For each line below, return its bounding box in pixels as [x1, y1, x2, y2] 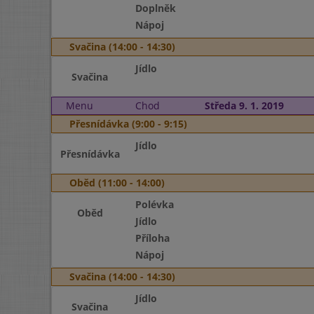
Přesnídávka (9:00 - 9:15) [69, 117, 187, 130]
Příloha [135, 231, 170, 245]
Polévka [135, 198, 174, 211]
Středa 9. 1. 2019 [204, 99, 284, 112]
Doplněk [135, 1, 176, 15]
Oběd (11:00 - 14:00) [69, 176, 165, 189]
